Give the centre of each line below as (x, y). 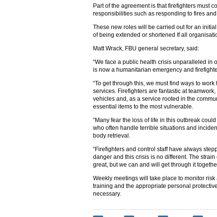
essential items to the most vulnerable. (143, 107)
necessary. (107, 194)
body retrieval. (112, 136)
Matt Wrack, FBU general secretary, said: (146, 48)
